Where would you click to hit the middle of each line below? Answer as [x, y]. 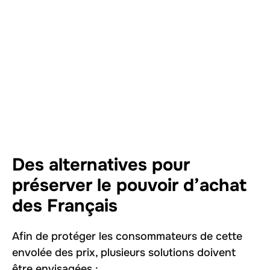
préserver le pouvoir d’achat [129, 186]
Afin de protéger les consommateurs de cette [127, 237]
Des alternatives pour [101, 165]
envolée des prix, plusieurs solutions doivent [124, 253]
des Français [65, 206]
